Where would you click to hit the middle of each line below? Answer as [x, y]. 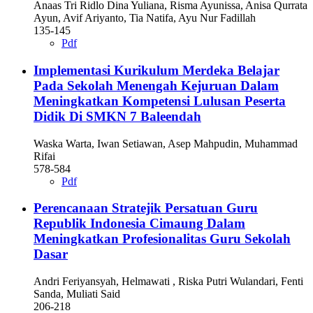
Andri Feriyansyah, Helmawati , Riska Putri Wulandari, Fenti [168, 282]
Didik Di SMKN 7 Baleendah [117, 117]
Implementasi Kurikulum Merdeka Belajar [156, 71]
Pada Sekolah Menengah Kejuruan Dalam [156, 86]
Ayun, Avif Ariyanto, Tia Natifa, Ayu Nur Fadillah [145, 18]
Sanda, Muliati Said [77, 294]
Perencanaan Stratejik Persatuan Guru [146, 208]
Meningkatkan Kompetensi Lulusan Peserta [160, 101]
